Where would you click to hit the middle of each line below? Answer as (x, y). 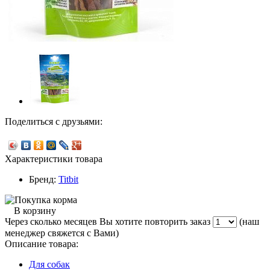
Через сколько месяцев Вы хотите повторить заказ (109, 222)
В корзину (35, 211)
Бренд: (44, 180)
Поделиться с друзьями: (54, 122)
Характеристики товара (54, 159)
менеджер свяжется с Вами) (62, 233)
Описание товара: (42, 244)
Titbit (68, 180)
